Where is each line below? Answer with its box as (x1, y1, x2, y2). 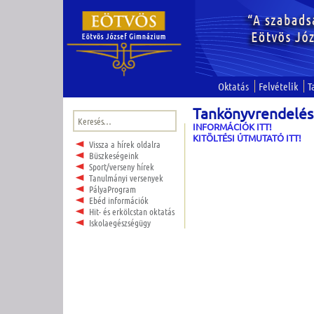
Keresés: (71, 109, 100, 121)
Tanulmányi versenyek (88, 172, 163, 184)
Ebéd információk (88, 194, 149, 207)
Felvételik (259, 80, 298, 93)
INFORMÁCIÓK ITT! (193, 121, 273, 133)
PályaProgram (88, 183, 136, 196)
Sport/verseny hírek (88, 161, 154, 173)
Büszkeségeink (88, 149, 139, 162)
